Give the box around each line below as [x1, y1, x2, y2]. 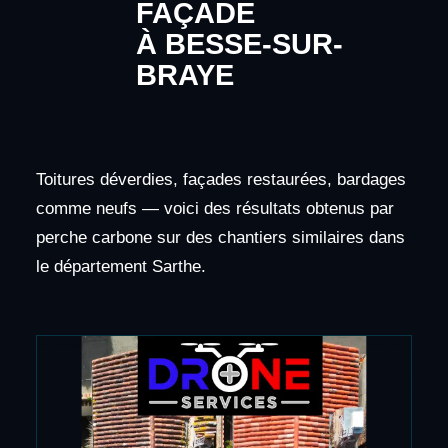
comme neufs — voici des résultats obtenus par [35, 198, 394, 218]
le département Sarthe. [35, 256, 206, 276]
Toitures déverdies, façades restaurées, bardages [35, 169, 406, 189]
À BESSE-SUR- [135, 27, 343, 60]
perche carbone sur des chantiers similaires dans [35, 227, 405, 247]
